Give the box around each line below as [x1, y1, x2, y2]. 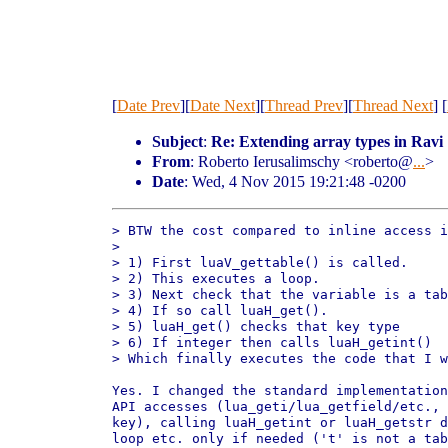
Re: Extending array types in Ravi [211, 133, 443, 150]
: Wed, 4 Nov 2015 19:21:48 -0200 [184, 173, 406, 190]
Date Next [190, 97, 255, 114]
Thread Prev [265, 97, 343, 114]
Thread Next [353, 97, 433, 114]
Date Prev [117, 97, 180, 114]
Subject [152, 133, 203, 150]
